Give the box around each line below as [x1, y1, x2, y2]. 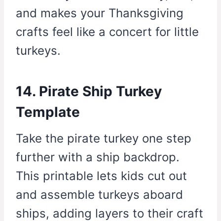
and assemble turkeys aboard [16, 187, 183, 202]
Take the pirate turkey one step [16, 131, 191, 146]
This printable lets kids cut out [16, 169, 187, 184]
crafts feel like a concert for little [16, 25, 199, 39]
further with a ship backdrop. [16, 150, 180, 165]
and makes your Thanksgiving [16, 6, 184, 21]
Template [16, 104, 80, 121]
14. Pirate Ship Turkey [16, 83, 162, 100]
